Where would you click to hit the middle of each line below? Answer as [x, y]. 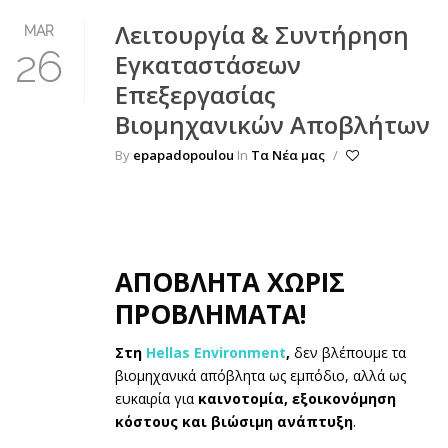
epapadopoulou [183, 154]
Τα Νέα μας [288, 154]
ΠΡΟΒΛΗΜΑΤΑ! [211, 313]
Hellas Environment [216, 353]
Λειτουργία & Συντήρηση [262, 34]
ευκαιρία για [156, 399]
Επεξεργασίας [195, 94]
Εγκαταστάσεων [208, 64]
